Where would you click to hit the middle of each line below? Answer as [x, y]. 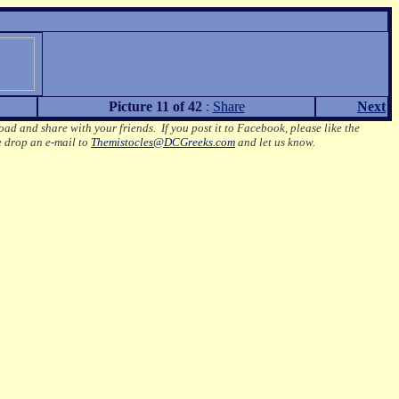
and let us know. [275, 142]
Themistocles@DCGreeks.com [163, 142]
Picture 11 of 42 [155, 106]
